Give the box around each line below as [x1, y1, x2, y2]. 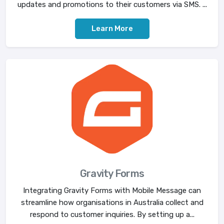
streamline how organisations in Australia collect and [20, 198, 203, 207]
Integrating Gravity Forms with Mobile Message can [23, 186, 201, 195]
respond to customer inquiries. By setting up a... [29, 210, 194, 219]
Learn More [91, 24, 133, 33]
